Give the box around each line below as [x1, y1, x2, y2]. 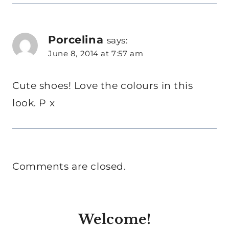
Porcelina [48, 33, 104, 47]
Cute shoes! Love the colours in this [12, 79, 193, 91]
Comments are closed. [12, 160, 126, 172]
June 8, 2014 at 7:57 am [48, 49, 144, 59]
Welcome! [78, 211, 151, 227]
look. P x [12, 97, 55, 109]
